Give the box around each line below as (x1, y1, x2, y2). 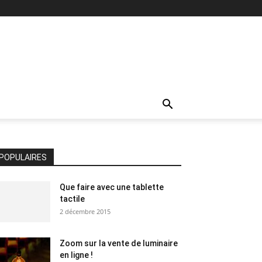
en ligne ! (60, 250, 93, 260)
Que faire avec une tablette (60, 182, 164, 192)
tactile (60, 194, 85, 204)
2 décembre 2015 (60, 207, 111, 216)
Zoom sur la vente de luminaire (60, 239, 178, 248)
